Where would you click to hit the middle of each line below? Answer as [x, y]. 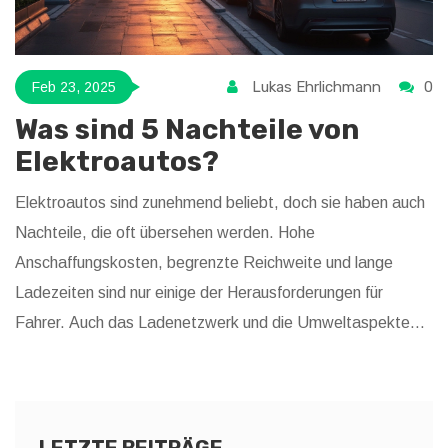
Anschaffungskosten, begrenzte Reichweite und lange [204, 263]
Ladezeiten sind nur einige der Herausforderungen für [199, 293]
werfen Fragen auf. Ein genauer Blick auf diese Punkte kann [223, 353]
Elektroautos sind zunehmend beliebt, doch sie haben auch [220, 203]
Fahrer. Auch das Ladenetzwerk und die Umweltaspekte [212, 323]
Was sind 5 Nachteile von [187, 130]
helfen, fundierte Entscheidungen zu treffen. [167, 383]
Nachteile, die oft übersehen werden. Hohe [165, 233]
